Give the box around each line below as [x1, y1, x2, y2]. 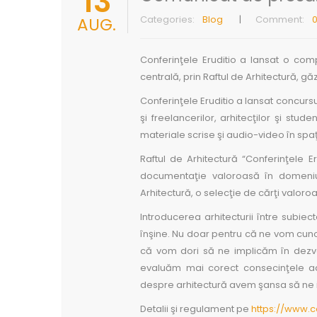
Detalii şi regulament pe [140, 301, 251, 316]
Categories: [140, 12, 195, 26]
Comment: [255, 12, 304, 26]
